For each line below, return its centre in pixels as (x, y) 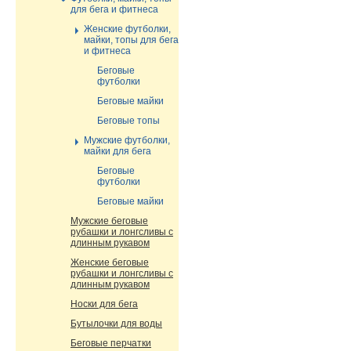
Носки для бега (104, 304)
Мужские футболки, (127, 140)
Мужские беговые (109, 221)
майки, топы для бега (131, 40)
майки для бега (118, 151)
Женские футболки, (127, 29)
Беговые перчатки (111, 343)
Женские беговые (110, 262)
